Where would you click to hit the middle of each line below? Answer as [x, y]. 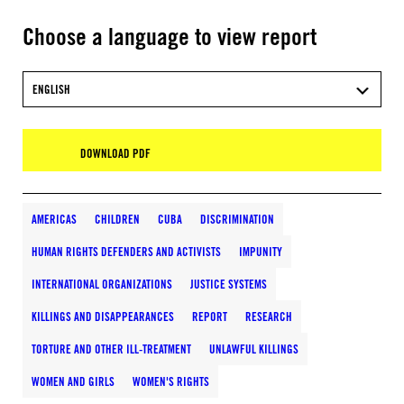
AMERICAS [54, 219]
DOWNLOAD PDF [115, 153]
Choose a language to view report [170, 36]
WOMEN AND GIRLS [73, 381]
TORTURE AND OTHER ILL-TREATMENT [111, 349]
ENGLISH [51, 89]
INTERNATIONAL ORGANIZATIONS [102, 284]
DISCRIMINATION [237, 219]
